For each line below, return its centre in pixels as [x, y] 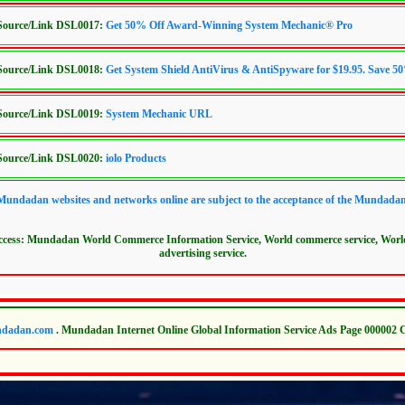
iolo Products [136, 158]
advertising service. [202, 253]
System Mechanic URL [159, 114]
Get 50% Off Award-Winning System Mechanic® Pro [229, 25]
